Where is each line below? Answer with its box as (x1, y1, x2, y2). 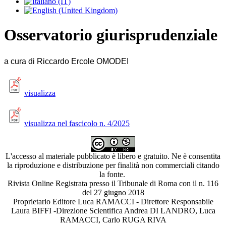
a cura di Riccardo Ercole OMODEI (4, 56, 129, 66)
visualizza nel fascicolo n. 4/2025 (24, 119, 130, 128)
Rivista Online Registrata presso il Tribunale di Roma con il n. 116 (8, 179, 218, 188)
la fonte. (99, 169, 127, 179)
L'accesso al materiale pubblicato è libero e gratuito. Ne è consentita (6, 151, 220, 160)
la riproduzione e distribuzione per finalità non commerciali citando (7, 160, 219, 169)
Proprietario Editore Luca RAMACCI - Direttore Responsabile (13, 197, 213, 206)
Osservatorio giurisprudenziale (4, 26, 217, 44)
